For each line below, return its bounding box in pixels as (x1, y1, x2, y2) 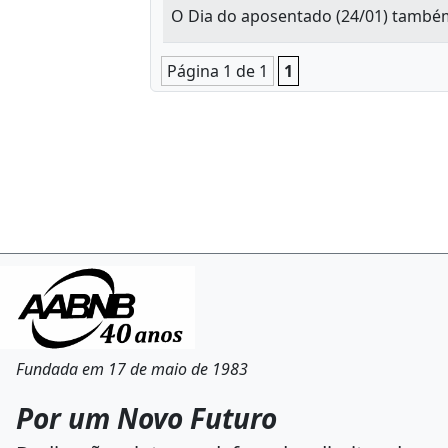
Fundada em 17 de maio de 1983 (16, 358, 248, 380)
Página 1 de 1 (167, 60, 268, 82)
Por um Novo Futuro (16, 399, 277, 437)
